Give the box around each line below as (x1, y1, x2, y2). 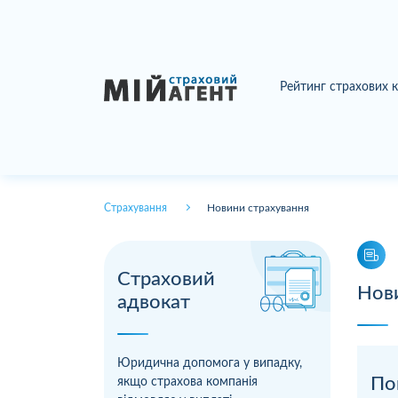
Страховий (117, 268, 215, 289)
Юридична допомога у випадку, (117, 356, 302, 370)
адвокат (117, 291, 190, 312)
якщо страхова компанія (117, 375, 258, 388)
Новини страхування (207, 202, 309, 213)
